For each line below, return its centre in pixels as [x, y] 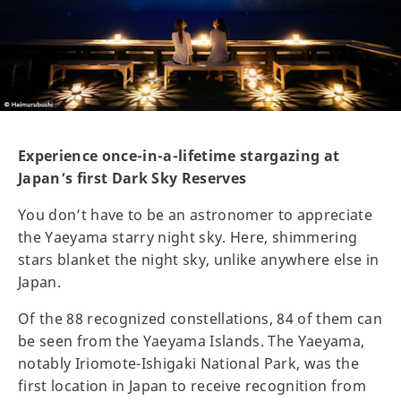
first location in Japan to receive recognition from [192, 386]
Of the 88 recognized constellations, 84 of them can [200, 319]
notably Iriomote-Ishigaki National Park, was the [189, 364]
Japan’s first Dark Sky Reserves [134, 179]
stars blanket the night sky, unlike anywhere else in [199, 260]
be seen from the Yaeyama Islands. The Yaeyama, [192, 341]
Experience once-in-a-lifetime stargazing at [179, 156]
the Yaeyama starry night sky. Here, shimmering [188, 238]
